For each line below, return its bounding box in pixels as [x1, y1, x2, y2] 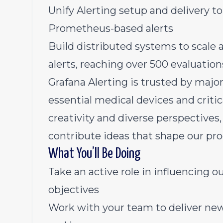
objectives [48, 184, 102, 196]
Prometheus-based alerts [48, 22, 173, 34]
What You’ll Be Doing [48, 147, 141, 161]
